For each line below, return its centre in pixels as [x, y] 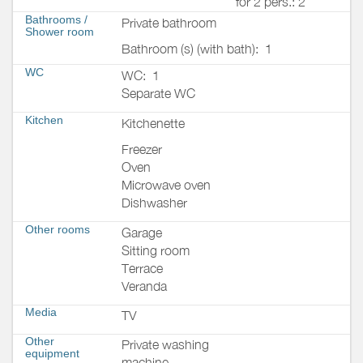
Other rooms [58, 230]
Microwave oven [166, 184]
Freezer [142, 149]
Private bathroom [169, 22]
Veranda [144, 286]
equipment [52, 354]
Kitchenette [153, 123]
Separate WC [158, 93]
